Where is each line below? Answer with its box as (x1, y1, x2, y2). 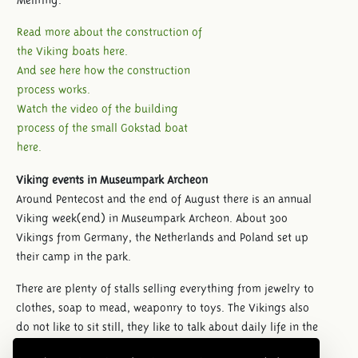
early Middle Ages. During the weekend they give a (16, 339, 272, 352)
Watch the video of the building (17, 101, 178, 115)
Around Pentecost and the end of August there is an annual (16, 192, 312, 205)
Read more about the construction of (17, 25, 202, 38)
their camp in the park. (16, 249, 131, 263)
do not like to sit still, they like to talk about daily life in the (16, 320, 318, 333)
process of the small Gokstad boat (17, 121, 188, 134)
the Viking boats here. (17, 44, 128, 58)
